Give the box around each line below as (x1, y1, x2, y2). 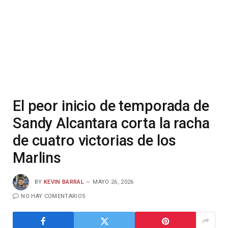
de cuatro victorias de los (13, 132, 177, 149)
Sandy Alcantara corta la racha (13, 115, 210, 132)
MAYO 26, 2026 (93, 178, 134, 185)
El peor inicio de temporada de (13, 97, 209, 115)
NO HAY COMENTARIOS (21, 193, 86, 199)
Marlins (13, 149, 61, 166)
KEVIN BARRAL (44, 178, 84, 185)
